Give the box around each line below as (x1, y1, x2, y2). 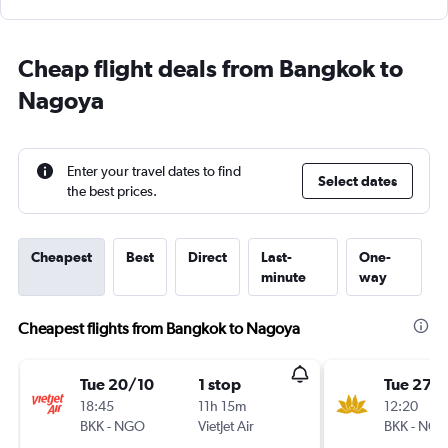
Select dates (318, 173, 397, 189)
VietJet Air (198, 418, 254, 434)
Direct (188, 249, 227, 265)
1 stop (198, 375, 241, 393)
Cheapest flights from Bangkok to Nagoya (18, 319, 300, 338)
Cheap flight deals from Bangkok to (18, 54, 403, 82)
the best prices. (67, 183, 157, 199)
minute (261, 269, 306, 285)
